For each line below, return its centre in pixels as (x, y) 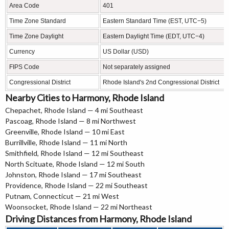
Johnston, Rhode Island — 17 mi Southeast (73, 174)
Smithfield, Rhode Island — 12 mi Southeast (74, 153)
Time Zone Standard (38, 21)
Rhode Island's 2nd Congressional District (161, 82)
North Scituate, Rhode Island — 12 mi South (75, 164)
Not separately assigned (136, 67)
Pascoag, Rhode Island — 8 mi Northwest (71, 121)
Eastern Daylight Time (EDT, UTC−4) (154, 36)
